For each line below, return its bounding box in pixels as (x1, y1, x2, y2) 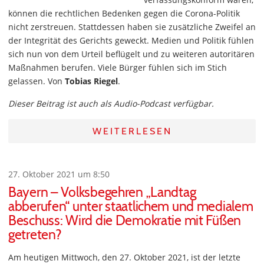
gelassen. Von (8, 75, 65, 87)
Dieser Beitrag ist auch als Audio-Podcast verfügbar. (8, 98, 214, 110)
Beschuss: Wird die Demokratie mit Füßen (8, 212, 242, 229)
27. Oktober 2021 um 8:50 (8, 169, 110, 180)
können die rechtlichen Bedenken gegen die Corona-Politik (8, 8, 240, 19)
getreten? (8, 226, 62, 243)
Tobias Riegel (65, 75, 118, 87)
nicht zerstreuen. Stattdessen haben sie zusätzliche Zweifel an (8, 21, 256, 33)
